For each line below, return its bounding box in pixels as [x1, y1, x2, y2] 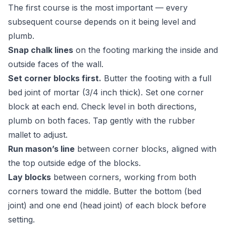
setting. [8, 214, 35, 224]
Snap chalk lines [8, 45, 73, 55]
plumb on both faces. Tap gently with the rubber [8, 116, 195, 126]
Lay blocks [8, 172, 51, 182]
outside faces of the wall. [8, 59, 103, 69]
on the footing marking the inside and [73, 45, 218, 55]
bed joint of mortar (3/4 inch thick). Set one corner [8, 87, 204, 97]
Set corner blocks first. [8, 73, 101, 83]
